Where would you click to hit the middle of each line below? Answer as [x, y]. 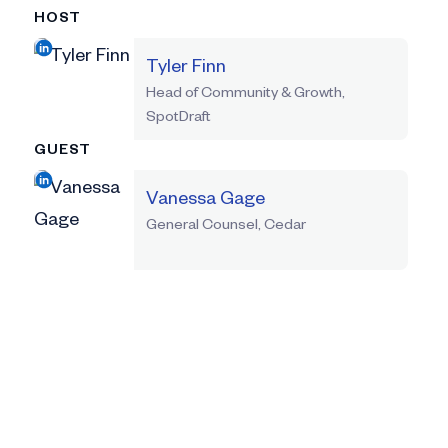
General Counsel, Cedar [225, 224]
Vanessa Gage [205, 197]
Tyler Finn [185, 65]
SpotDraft [178, 116]
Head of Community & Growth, [245, 92]
